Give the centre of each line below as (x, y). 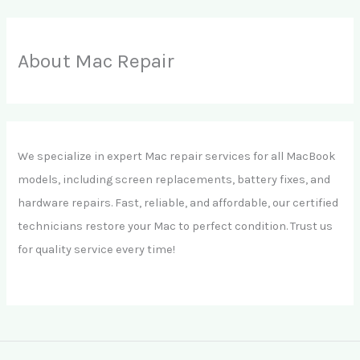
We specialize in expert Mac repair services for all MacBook (177, 157)
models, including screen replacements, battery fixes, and (174, 180)
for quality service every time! (97, 250)
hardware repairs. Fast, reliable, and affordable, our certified (178, 203)
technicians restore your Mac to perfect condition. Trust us (176, 227)
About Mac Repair (96, 61)
